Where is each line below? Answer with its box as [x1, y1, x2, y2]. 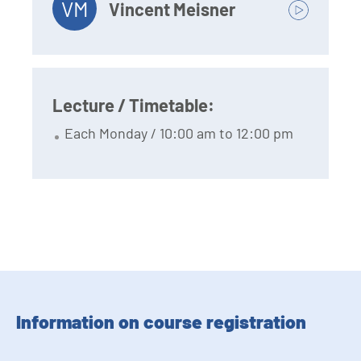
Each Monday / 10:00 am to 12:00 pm [64, 124, 293, 143]
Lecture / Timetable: [52, 94, 214, 116]
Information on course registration [16, 310, 306, 334]
